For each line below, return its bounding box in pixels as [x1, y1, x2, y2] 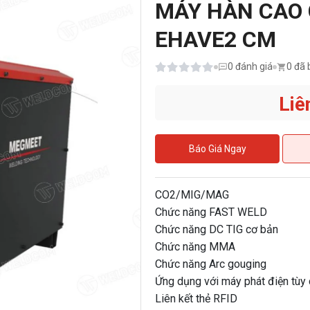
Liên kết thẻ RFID [155, 292, 237, 306]
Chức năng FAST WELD [155, 206, 267, 219]
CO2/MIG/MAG [155, 188, 229, 202]
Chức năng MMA [155, 240, 235, 254]
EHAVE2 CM [155, 26, 276, 53]
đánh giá [235, 61, 273, 73]
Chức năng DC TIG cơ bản [155, 223, 278, 237]
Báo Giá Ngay [188, 143, 246, 155]
